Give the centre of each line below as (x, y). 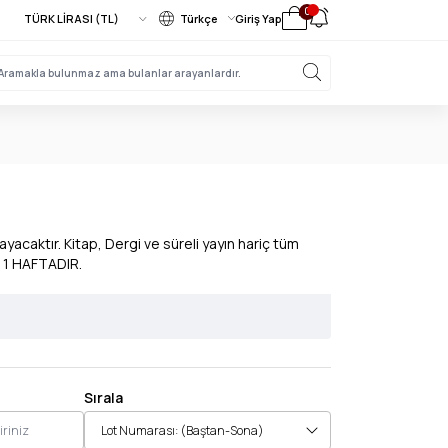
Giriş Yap (258, 18)
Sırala (103, 397)
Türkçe (199, 18)
